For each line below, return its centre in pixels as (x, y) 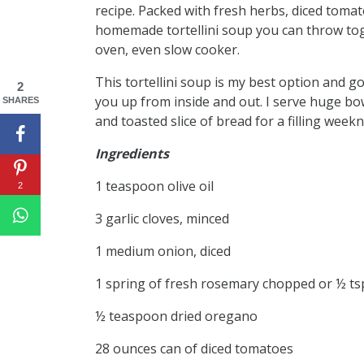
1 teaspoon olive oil (154, 186)
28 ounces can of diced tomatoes (194, 349)
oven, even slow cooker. (167, 50)
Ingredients (132, 154)
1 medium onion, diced (163, 251)
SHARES (20, 100)
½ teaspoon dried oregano (176, 316)
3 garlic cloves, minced (162, 219)
